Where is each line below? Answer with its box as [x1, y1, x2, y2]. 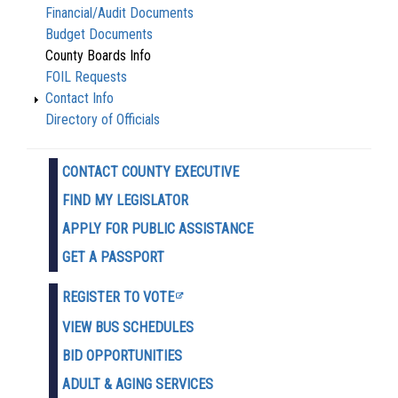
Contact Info [45, 90, 114, 107]
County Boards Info [45, 47, 151, 65]
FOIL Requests [45, 68, 127, 86]
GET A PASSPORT [62, 249, 164, 267]
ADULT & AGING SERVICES [62, 376, 213, 394]
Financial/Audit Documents [45, 4, 194, 22]
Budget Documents [45, 26, 153, 44]
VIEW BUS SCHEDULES [62, 319, 194, 337]
